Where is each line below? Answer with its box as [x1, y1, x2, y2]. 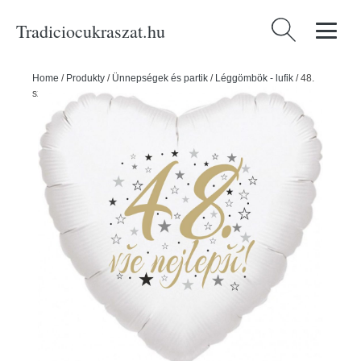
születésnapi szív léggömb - [32, 88, 154, 99]
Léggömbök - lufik [215, 73, 293, 84]
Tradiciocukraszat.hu [16, 19, 165, 43]
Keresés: [268, 20, 318, 35]
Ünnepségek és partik [112, 73, 208, 84]
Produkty [66, 73, 105, 84]
